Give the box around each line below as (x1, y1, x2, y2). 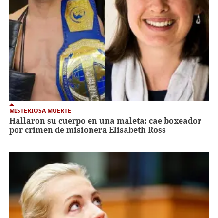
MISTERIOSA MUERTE (9, 106, 71, 115)
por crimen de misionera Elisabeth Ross (9, 124, 166, 135)
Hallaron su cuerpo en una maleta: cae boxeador (9, 115, 201, 126)
